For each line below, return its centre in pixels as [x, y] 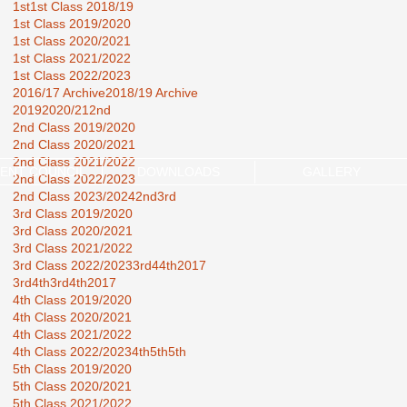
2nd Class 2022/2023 [74, 179]
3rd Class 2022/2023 [73, 265]
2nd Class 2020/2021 [74, 144]
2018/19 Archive [152, 92]
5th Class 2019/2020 [72, 368]
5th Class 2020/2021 [72, 386]
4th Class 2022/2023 [72, 351]
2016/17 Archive [59, 92]
